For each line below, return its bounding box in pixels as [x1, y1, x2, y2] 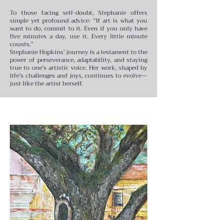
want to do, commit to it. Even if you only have [10, 23, 147, 33]
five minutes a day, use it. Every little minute [10, 31, 147, 41]
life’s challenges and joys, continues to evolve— [10, 70, 147, 81]
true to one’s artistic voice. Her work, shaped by [10, 62, 147, 73]
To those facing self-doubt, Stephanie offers [10, 7, 147, 18]
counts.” [10, 39, 33, 49]
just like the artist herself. [10, 78, 83, 88]
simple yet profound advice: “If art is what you [10, 15, 147, 26]
